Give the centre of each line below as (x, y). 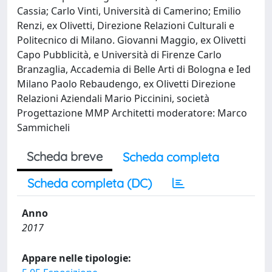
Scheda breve (65, 156)
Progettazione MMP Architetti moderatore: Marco (132, 113)
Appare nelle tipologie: (76, 258)
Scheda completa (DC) (90, 183)
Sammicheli (43, 127)
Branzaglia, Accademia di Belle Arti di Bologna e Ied (134, 69)
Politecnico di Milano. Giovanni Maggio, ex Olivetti (131, 40)
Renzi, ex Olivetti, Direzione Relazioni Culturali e (126, 25)
